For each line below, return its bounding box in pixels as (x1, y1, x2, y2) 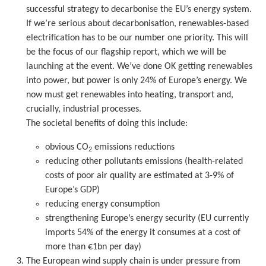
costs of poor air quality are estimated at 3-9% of (45, 170, 234, 180)
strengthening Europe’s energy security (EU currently (45, 213, 249, 223)
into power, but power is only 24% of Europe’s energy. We (26, 75, 247, 85)
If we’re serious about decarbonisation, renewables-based (26, 18, 249, 28)
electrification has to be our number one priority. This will (26, 33, 248, 43)
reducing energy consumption (45, 199, 160, 209)
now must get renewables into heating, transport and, (26, 90, 233, 100)
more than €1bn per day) (45, 242, 141, 252)
